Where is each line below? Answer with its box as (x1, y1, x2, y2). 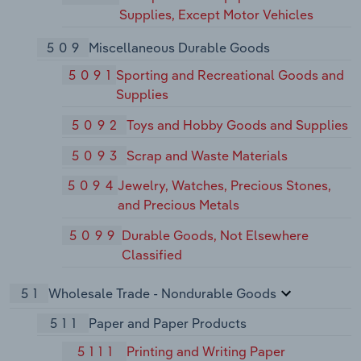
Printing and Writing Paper (127, 342, 286, 359)
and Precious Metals (118, 197, 240, 214)
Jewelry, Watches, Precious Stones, (118, 177, 332, 194)
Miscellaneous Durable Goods (88, 39, 270, 56)
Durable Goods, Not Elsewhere (121, 227, 309, 244)
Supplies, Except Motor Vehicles (119, 6, 314, 23)
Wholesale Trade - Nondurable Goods (48, 284, 276, 301)
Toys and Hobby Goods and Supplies (127, 116, 349, 133)
